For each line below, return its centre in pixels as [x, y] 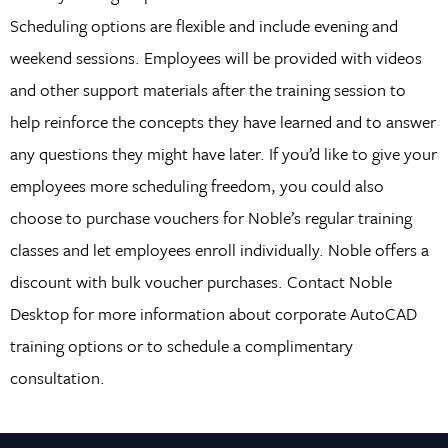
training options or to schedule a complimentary [181, 346]
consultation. [57, 378]
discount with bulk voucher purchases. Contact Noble [200, 282]
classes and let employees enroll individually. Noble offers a [219, 250]
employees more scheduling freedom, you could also [196, 186]
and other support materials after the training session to [207, 90]
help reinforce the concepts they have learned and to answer [222, 122]
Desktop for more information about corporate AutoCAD [213, 314]
